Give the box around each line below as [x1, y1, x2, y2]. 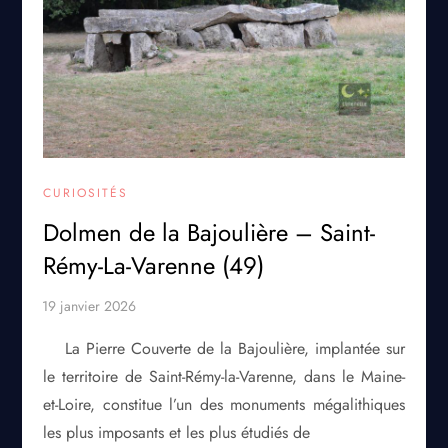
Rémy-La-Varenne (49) [43, 247, 265, 283]
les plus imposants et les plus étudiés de [43, 420, 311, 444]
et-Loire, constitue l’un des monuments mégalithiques [43, 392, 405, 416]
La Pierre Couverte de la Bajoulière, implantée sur [65, 336, 405, 360]
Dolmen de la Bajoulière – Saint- [43, 214, 376, 250]
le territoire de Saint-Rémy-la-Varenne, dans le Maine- [43, 364, 405, 388]
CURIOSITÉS [43, 183, 129, 202]
